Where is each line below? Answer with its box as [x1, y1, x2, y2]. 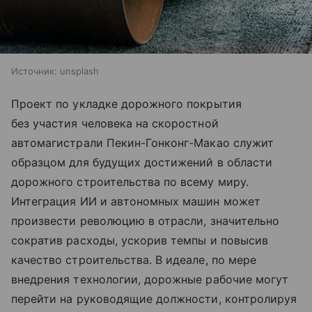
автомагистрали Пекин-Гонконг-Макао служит [11, 135, 274, 150]
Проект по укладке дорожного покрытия [11, 96, 242, 111]
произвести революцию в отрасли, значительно [11, 213, 280, 228]
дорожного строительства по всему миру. [11, 174, 249, 189]
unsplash [60, 65, 99, 77]
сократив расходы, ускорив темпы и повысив [11, 233, 268, 247]
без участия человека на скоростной [11, 116, 219, 130]
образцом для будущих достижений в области [11, 155, 272, 169]
